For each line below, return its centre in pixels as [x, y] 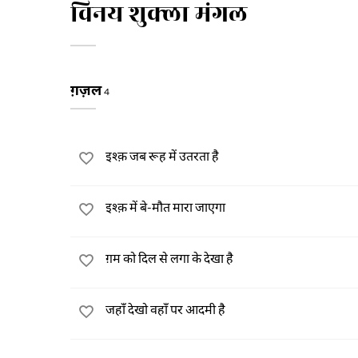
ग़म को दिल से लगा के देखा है [169, 258]
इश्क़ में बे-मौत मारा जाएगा [165, 207]
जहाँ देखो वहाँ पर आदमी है [165, 309]
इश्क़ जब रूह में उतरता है [162, 155]
